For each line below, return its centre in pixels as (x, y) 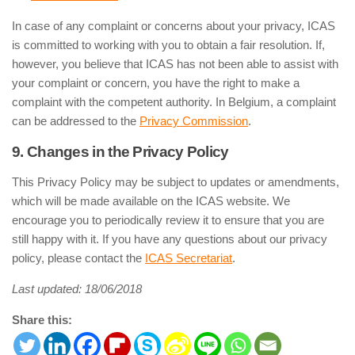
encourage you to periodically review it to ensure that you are (168, 220)
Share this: (42, 320)
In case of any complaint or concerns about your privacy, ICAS (174, 26)
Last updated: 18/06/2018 (77, 289)
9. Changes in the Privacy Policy (120, 152)
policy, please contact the (78, 258)
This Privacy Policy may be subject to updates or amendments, (176, 182)
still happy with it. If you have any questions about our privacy (170, 239)
